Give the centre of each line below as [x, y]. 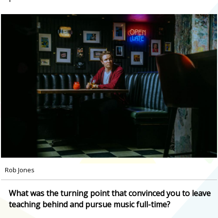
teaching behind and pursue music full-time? [90, 205]
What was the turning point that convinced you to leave [110, 193]
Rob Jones [20, 170]
